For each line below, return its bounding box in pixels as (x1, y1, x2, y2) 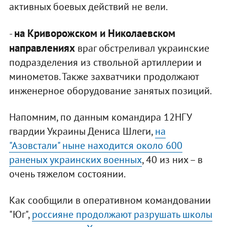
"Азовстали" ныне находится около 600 (9, 139, 182, 153)
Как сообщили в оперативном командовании (9, 194, 211, 207)
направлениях (9, 41, 75, 55)
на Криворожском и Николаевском (14, 26, 175, 41)
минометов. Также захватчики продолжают (9, 70, 199, 84)
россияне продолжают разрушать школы (31, 208, 212, 221)
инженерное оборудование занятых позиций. (9, 84, 212, 98)
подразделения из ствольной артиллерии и (9, 56, 202, 69)
